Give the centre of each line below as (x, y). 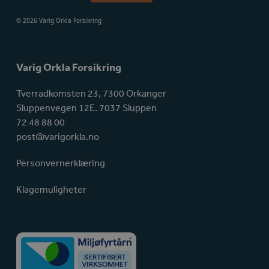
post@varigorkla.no (58, 137)
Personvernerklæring (61, 163)
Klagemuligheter (52, 189)
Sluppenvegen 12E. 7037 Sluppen (87, 108)
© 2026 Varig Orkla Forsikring (59, 21)
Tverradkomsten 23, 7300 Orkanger (92, 93)
